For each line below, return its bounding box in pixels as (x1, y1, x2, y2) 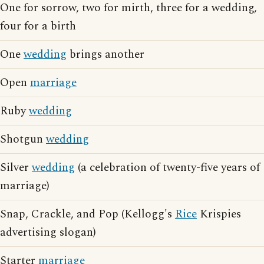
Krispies (197, 206, 241, 223)
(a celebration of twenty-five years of (75, 159, 260, 176)
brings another (67, 46, 144, 63)
